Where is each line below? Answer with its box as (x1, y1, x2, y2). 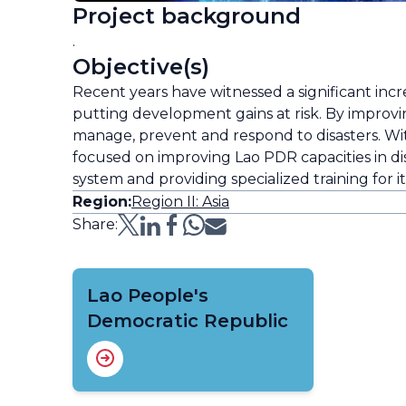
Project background (72, 2, 301, 29)
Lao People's (87, 284, 208, 306)
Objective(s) (72, 53, 209, 80)
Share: (72, 215, 118, 233)
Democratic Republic (87, 309, 288, 332)
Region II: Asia (131, 192, 229, 210)
